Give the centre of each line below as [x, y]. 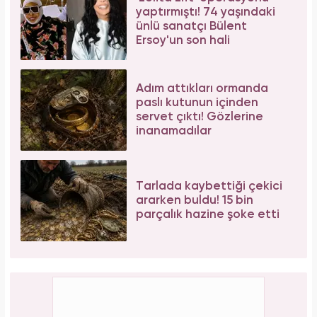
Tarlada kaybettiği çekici [209, 186]
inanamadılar [174, 131]
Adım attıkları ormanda [202, 88]
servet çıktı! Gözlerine [200, 117]
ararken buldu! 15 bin [195, 200]
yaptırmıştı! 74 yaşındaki [206, 12]
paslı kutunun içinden [197, 103]
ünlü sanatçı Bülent [191, 26]
